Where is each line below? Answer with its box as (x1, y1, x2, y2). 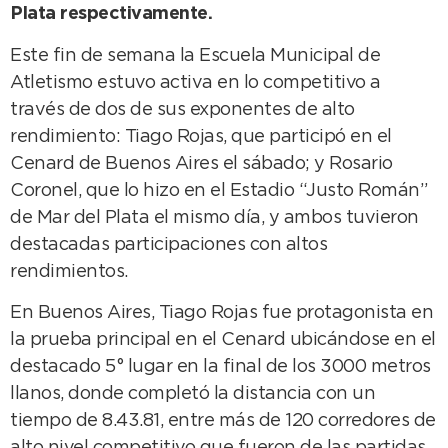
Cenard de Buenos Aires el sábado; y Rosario (10, 155, 393, 172)
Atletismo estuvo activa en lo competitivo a (10, 74, 381, 91)
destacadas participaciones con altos (10, 236, 327, 253)
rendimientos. (10, 263, 128, 280)
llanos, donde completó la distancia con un (10, 386, 375, 403)
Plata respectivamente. (10, 6, 212, 23)
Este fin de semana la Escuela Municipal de (10, 47, 380, 64)
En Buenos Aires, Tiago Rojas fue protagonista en (10, 305, 433, 322)
